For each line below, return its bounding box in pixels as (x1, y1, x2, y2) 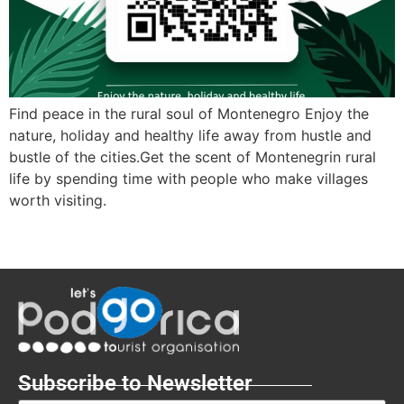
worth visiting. (9, 190, 106, 209)
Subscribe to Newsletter (18, 371, 252, 396)
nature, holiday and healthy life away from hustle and (9, 125, 372, 144)
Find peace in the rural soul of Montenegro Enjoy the (9, 104, 369, 123)
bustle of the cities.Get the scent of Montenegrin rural (9, 147, 376, 166)
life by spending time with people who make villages (9, 169, 368, 188)
